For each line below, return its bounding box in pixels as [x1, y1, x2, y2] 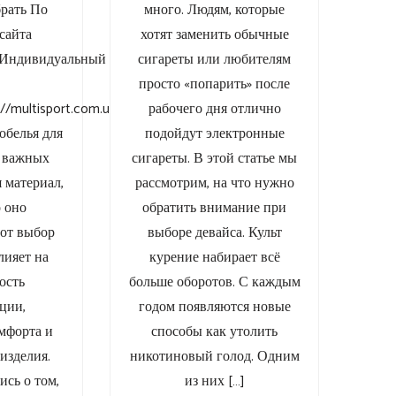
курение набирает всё [148, 246, 280, 270]
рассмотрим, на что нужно [134, 171, 294, 196]
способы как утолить [151, 320, 278, 345]
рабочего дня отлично [148, 97, 281, 122]
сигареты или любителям [138, 48, 292, 72]
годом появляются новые [138, 295, 291, 320]
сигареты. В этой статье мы [132, 147, 298, 171]
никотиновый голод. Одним [129, 345, 300, 369]
